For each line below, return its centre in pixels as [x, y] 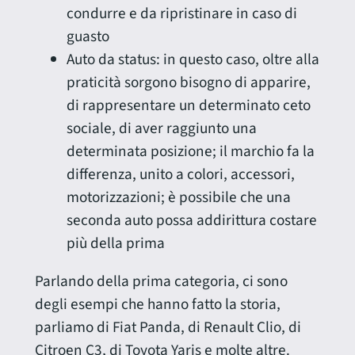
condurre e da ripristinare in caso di [181, 14]
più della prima [115, 244]
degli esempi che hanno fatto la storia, [157, 305]
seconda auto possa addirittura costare [191, 221]
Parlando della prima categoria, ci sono [161, 282]
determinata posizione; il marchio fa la [190, 152]
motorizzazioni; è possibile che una [178, 198]
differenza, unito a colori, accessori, [180, 175]
